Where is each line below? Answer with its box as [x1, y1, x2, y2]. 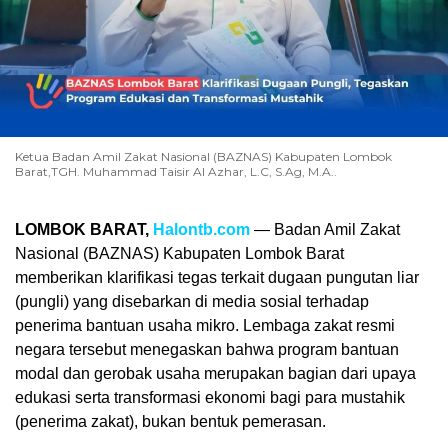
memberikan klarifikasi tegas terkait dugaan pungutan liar [15, 268, 419, 286]
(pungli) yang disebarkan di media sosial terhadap [15, 292, 369, 310]
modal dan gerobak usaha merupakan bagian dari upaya [15, 364, 416, 382]
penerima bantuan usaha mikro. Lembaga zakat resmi [15, 316, 395, 334]
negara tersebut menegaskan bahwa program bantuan [15, 340, 399, 358]
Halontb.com [153, 220, 250, 238]
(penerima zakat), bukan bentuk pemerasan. [15, 412, 326, 430]
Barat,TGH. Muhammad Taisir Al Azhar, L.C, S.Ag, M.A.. [15, 163, 337, 179]
